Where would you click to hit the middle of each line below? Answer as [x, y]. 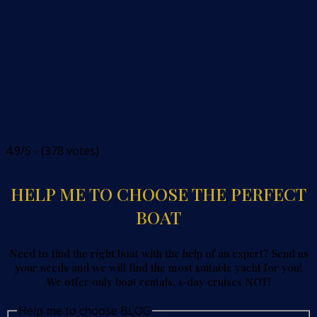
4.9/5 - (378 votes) [52, 151]
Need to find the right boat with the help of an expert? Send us [158, 254]
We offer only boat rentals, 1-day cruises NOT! [158, 282]
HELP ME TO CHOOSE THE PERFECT [158, 194]
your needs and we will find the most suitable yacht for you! [158, 268]
